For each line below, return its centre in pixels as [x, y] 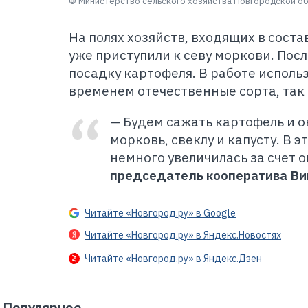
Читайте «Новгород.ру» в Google [160, 213]
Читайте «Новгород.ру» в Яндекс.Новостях [183, 235]
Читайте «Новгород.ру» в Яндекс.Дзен [173, 259]
